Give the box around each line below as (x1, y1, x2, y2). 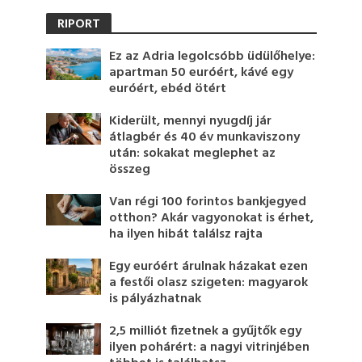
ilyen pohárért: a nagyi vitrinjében (109, 336, 310, 358)
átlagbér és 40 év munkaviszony (109, 126, 301, 148)
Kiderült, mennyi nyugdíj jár (109, 110, 272, 132)
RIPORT (57, 13, 100, 35)
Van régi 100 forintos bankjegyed (109, 191, 307, 213)
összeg (109, 158, 151, 180)
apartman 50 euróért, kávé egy (109, 61, 294, 83)
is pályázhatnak (109, 288, 202, 309)
